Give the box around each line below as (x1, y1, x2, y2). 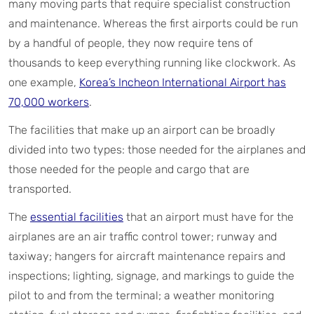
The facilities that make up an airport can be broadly (8, 123, 275, 137)
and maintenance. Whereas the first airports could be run (8, 16, 298, 30)
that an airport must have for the (123, 210, 294, 224)
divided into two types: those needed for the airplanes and (8, 142, 306, 156)
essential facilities (30, 210, 123, 224)
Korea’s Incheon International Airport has (79, 75, 286, 89)
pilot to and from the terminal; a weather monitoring (8, 288, 274, 302)
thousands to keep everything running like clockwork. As (8, 55, 296, 69)
